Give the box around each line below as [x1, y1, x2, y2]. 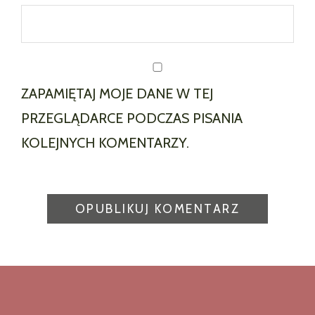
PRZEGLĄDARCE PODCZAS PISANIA [21, 109, 243, 127]
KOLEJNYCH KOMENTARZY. [21, 134, 189, 151]
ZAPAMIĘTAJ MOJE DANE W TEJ [21, 84, 213, 102]
